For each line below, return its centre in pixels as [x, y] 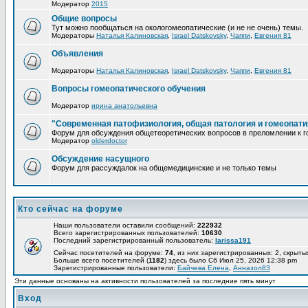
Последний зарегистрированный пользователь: [134, 240]
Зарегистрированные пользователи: [115, 268]
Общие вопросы [84, 19]
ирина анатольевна [124, 106]
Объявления [77, 54]
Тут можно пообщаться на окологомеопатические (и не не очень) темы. [177, 27]
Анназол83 [252, 268]
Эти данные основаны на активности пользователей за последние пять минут [145, 281]
